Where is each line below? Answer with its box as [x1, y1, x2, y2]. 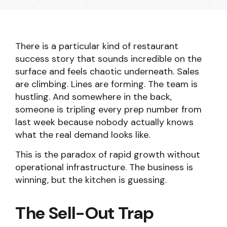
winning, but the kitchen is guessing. [15, 174, 167, 186]
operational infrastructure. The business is [15, 161, 193, 173]
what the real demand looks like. [15, 129, 150, 141]
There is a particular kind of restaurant [15, 40, 178, 52]
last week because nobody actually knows [15, 116, 194, 128]
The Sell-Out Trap [15, 202, 154, 224]
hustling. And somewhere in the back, [15, 91, 172, 103]
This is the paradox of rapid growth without [15, 148, 200, 161]
